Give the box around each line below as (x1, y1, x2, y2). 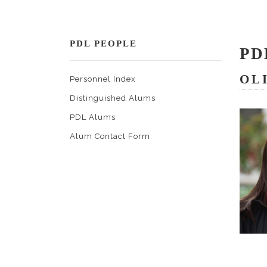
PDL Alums (70, 113, 116, 122)
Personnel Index (70, 74, 136, 83)
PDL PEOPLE (70, 39, 137, 48)
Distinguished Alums (70, 94, 156, 103)
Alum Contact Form (70, 132, 150, 141)
